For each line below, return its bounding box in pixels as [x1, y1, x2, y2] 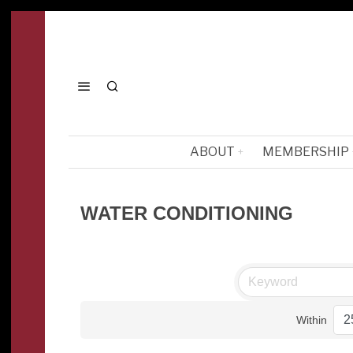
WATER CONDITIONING [80, 203, 293, 225]
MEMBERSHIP [262, 144, 349, 160]
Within [295, 313, 327, 326]
